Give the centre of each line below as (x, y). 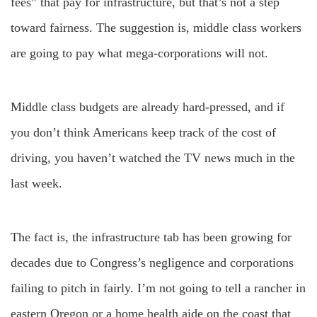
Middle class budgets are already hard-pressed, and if (148, 107)
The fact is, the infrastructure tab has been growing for (151, 237)
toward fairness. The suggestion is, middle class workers (156, 28)
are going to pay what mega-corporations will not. (139, 53)
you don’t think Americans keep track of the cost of (143, 132)
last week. (36, 183)
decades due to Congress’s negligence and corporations (152, 263)
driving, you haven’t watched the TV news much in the (153, 158)
